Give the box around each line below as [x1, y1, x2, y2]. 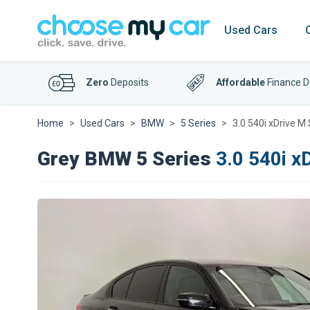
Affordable [216, 77, 266, 88]
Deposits [109, 77, 149, 88]
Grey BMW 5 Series [37, 147, 211, 170]
